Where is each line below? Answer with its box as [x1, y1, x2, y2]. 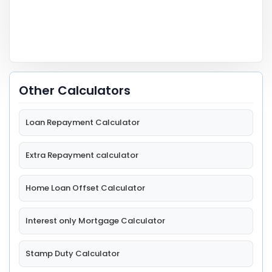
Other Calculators [19, 82, 131, 100]
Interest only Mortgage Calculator [25, 215, 165, 227]
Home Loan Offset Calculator [25, 182, 145, 194]
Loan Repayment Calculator [25, 117, 140, 129]
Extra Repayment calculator [25, 149, 138, 161]
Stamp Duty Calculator [25, 248, 120, 260]
